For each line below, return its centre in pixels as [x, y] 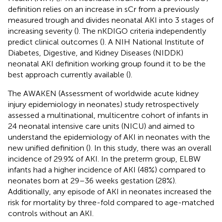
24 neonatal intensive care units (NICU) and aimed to [101, 126]
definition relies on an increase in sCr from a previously [104, 9]
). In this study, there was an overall [150, 148]
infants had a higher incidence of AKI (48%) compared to [107, 169]
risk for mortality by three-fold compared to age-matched [111, 202]
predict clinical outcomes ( [55, 42]
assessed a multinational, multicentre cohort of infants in [108, 115]
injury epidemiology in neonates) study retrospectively [103, 104]
